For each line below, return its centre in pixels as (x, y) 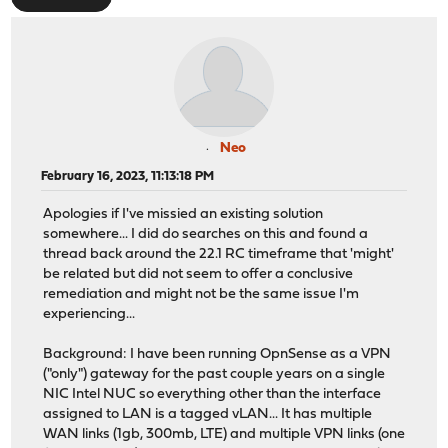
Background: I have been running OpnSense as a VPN (217, 355)
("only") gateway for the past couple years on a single (214, 375)
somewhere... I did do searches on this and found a (206, 235)
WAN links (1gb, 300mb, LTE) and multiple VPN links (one (224, 435)
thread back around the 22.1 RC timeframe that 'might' (219, 255)
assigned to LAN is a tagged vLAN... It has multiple (208, 415)
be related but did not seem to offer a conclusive (198, 275)
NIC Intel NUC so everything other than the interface (212, 395)
